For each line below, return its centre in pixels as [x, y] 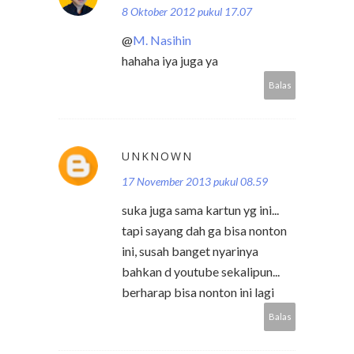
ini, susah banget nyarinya [190, 251]
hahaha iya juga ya [170, 61]
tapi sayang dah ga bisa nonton [204, 231]
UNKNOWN [157, 156]
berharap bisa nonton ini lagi [198, 292]
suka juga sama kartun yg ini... [200, 210]
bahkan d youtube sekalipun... [201, 272]
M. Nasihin [162, 40]
